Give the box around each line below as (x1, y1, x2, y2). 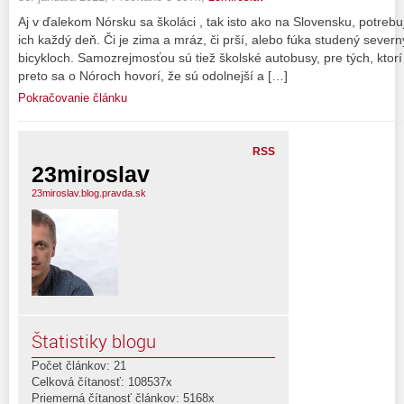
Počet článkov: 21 (32, 358, 126, 372)
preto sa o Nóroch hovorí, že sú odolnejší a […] (18, 68, 288, 83)
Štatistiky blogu (32, 328, 156, 353)
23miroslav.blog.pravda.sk (32, 187, 146, 198)
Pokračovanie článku (18, 90, 127, 105)
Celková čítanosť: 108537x (32, 374, 172, 389)
